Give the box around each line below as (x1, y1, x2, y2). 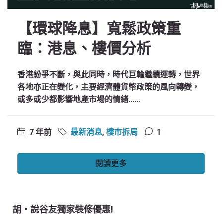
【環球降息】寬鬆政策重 (17, 20, 181, 37)
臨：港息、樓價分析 (17, 40, 151, 57)
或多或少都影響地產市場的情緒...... (17, 95, 140, 104)
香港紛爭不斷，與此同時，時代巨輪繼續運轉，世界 (17, 70, 200, 79)
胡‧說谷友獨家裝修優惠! (12, 204, 113, 215)
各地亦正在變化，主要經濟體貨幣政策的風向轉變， (17, 82, 200, 92)
